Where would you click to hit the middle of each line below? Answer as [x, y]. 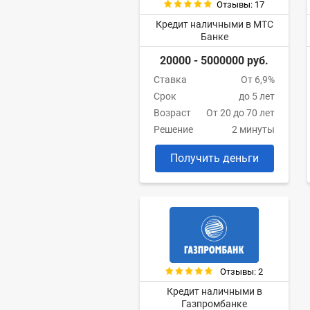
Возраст [172, 113]
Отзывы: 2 [242, 272]
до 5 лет [257, 97]
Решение [173, 130]
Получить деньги [214, 158]
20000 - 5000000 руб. [214, 61]
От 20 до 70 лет [240, 113]
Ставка [170, 80]
